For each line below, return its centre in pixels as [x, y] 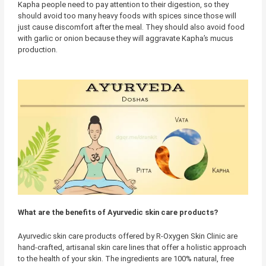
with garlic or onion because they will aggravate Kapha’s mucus [125, 39]
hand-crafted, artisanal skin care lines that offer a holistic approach [132, 247]
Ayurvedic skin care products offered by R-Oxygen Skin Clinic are [127, 236]
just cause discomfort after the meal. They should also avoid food [131, 27]
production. [37, 50]
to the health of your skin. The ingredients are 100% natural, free [126, 258]
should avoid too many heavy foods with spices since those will [127, 16]
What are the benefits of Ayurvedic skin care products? [118, 213]
